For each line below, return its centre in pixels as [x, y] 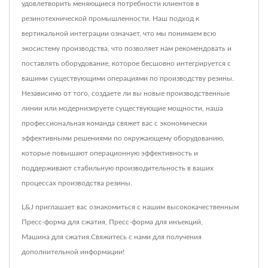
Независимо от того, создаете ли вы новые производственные [126, 93]
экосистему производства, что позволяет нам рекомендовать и [127, 48]
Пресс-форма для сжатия [63, 222]
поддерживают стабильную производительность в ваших [118, 168]
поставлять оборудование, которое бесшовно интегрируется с [126, 63]
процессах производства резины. [77, 183]
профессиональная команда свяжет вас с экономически [114, 123]
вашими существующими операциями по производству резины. [128, 78]
